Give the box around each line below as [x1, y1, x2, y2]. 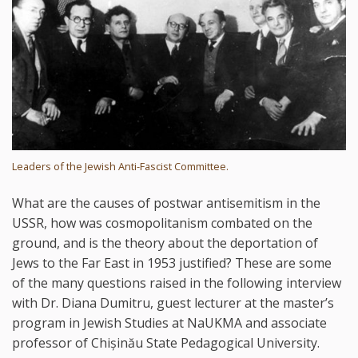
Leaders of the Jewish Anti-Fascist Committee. [12, 158, 229, 173]
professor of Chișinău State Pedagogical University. [12, 333, 320, 352]
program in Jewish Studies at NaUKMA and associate [12, 313, 327, 332]
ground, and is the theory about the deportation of [12, 233, 318, 252]
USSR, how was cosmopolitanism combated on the [12, 213, 312, 232]
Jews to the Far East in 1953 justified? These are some [12, 253, 332, 272]
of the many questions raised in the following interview [12, 273, 341, 292]
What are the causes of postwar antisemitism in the [12, 193, 320, 212]
